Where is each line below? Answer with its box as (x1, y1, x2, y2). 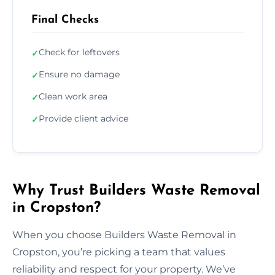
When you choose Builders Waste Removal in (12, 228, 236, 241)
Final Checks (31, 14, 99, 26)
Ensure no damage (39, 68, 120, 80)
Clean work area (39, 90, 107, 102)
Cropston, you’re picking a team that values (12, 246, 225, 258)
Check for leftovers (39, 46, 120, 58)
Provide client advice (39, 112, 128, 124)
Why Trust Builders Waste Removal (12, 183, 260, 198)
